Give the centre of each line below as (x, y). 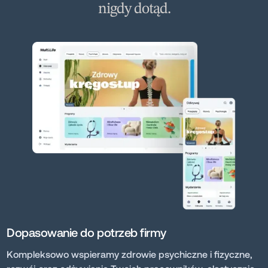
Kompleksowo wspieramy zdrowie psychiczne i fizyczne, (130, 254)
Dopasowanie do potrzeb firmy (86, 232)
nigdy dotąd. (134, 9)
